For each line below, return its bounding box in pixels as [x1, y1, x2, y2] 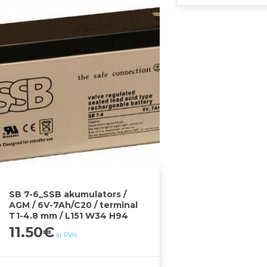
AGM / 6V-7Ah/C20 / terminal [9, 200, 138, 211]
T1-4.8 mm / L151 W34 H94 [9, 210, 129, 222]
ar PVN [56, 231, 77, 240]
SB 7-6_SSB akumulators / [9, 189, 127, 200]
